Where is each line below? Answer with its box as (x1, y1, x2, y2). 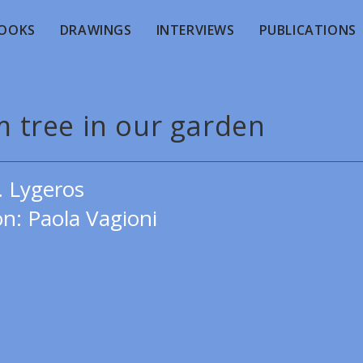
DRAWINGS (59, 21, 132, 39)
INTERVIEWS (156, 21, 235, 39)
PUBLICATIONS (258, 21, 357, 39)
